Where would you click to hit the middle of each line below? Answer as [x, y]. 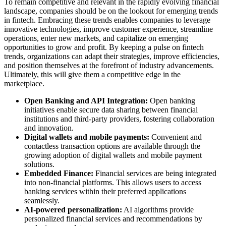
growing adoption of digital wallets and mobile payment [113, 155]
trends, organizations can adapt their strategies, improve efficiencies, [112, 56]
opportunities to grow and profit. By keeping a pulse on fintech [104, 47]
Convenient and [176, 137]
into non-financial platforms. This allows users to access [113, 183]
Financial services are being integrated [155, 174]
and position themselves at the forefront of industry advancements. [109, 66]
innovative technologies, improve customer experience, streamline [108, 29]
